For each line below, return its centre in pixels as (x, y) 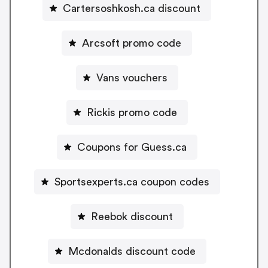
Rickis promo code (132, 112)
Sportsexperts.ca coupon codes (132, 182)
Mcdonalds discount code (132, 251)
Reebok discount (132, 216)
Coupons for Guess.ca (132, 147)
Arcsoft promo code (132, 43)
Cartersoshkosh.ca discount (132, 8)
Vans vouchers (132, 77)
